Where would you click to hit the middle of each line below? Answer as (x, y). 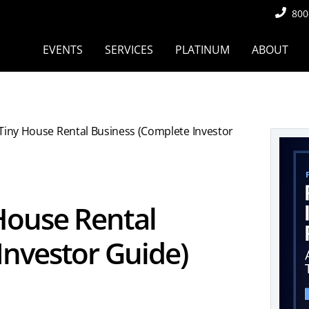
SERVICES (129, 50)
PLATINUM (202, 50)
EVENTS (63, 50)
